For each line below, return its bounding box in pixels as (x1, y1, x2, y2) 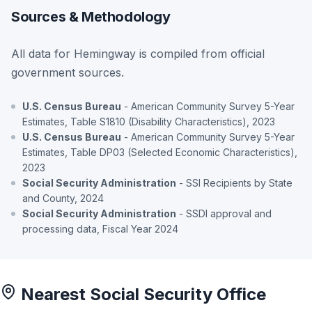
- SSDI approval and (176, 207, 272, 219)
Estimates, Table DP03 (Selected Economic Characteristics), (22, 146, 297, 158)
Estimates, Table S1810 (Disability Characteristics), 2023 (22, 115, 275, 127)
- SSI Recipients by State (176, 176, 292, 189)
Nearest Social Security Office (17, 283, 266, 304)
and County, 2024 (22, 192, 104, 204)
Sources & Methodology (11, 8, 171, 25)
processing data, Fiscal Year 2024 (22, 222, 178, 235)
